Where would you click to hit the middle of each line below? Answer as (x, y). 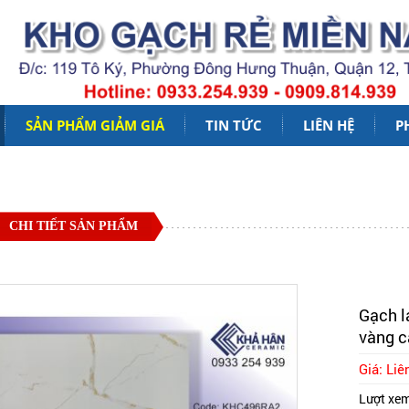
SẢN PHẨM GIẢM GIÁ (95, 125)
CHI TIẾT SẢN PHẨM (73, 225)
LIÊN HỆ (329, 125)
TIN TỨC (234, 125)
